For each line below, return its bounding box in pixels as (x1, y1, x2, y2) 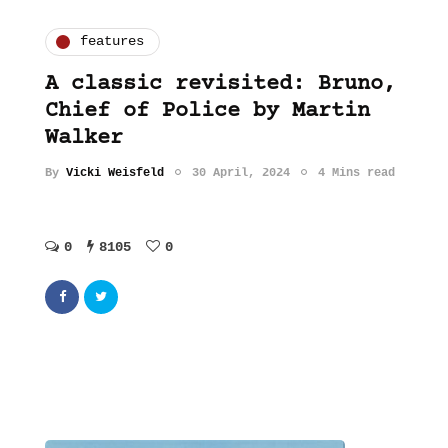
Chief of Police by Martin (45, 98, 370, 124)
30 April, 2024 (192, 165, 290, 180)
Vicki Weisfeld (66, 165, 164, 180)
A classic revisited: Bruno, (45, 71, 396, 97)
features (80, 33, 144, 50)
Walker (45, 125, 123, 151)
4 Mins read (318, 165, 395, 180)
